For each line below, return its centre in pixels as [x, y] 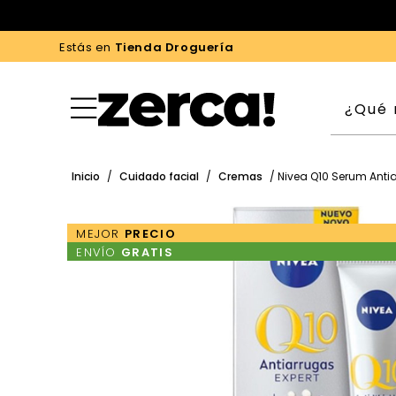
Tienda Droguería [174, 47]
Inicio [86, 176]
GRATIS [147, 252]
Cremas [241, 176]
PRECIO [150, 234]
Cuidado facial [160, 176]
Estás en [87, 47]
